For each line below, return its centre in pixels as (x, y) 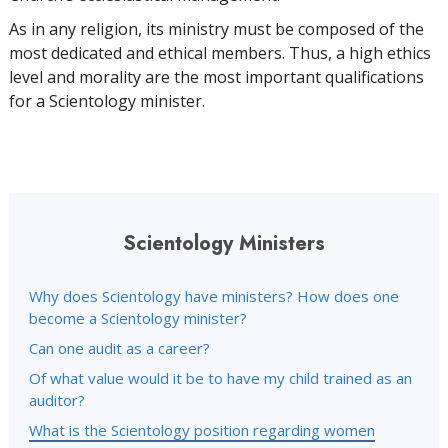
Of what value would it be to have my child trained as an (220, 378)
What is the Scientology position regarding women (202, 430)
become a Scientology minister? (138, 318)
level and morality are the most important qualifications (216, 77)
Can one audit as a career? (119, 348)
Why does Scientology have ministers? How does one (214, 296)
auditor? (57, 400)
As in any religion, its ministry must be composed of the (216, 29)
